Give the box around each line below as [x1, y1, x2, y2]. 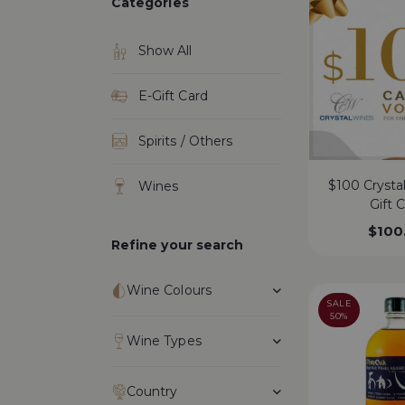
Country [127, 383, 178, 400]
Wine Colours [127, 282, 212, 298]
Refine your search [111, 237, 244, 253]
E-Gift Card [138, 88, 208, 104]
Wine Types [127, 333, 202, 349]
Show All [138, 42, 193, 59]
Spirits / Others [138, 133, 233, 149]
